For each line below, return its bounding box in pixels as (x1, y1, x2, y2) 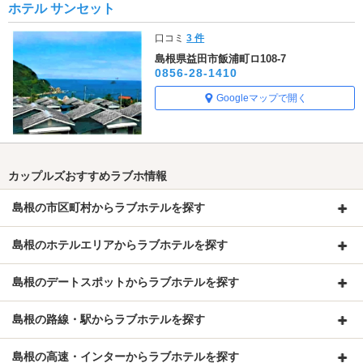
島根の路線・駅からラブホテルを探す (12, 313, 205, 327)
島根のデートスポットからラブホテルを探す (12, 275, 239, 289)
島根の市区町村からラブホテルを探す (12, 201, 205, 215)
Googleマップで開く (216, 92, 307, 104)
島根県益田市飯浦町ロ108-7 (155, 52, 287, 65)
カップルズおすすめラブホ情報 (8, 169, 167, 183)
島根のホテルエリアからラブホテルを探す (12, 238, 228, 252)
